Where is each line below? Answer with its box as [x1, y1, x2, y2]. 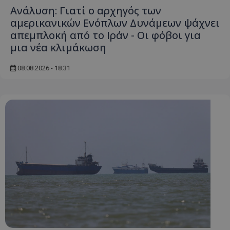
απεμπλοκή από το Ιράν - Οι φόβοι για [10, 28, 201, 43]
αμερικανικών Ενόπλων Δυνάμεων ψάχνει [10, 16, 220, 30]
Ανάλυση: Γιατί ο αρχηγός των [10, 4, 161, 18]
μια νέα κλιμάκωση [10, 41, 106, 55]
